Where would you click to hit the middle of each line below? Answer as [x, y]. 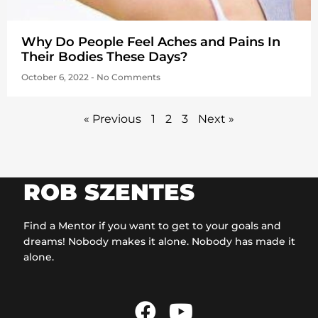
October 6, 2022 [56, 77]
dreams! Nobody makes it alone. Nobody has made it [159, 242]
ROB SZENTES [109, 192]
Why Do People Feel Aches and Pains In [151, 42]
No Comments [127, 77]
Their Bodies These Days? [104, 57]
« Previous [113, 119]
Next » [216, 119]
